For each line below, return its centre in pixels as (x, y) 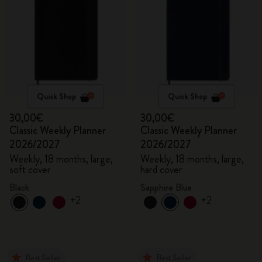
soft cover (30, 170)
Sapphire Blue (166, 187)
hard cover (161, 170)
